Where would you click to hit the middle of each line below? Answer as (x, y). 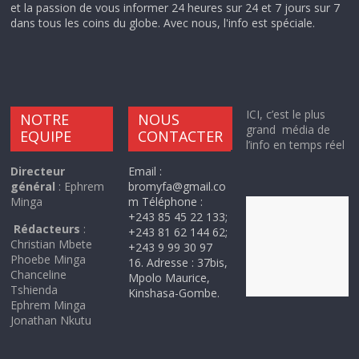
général (33, 187)
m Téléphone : (166, 202)
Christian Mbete (52, 244)
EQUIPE (46, 137)
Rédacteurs (47, 229)
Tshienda (34, 290)
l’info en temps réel (295, 145)
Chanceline (39, 275)
